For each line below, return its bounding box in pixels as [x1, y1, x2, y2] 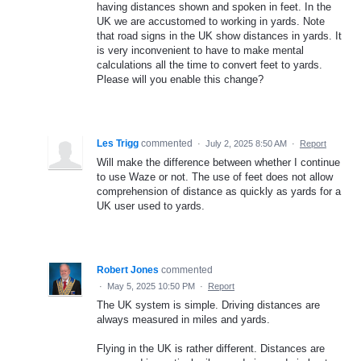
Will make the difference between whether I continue [97, 156, 340, 168]
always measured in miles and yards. [97, 313, 270, 326]
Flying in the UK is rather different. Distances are [97, 342, 325, 355]
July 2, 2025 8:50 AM [205, 139, 287, 148]
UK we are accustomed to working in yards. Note [97, 15, 325, 27]
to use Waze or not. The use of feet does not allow [97, 171, 333, 183]
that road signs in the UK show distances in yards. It [97, 30, 342, 42]
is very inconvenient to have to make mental [97, 44, 304, 56]
